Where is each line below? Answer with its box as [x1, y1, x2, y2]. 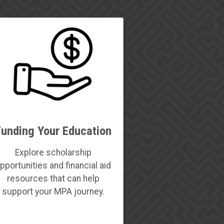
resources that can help [6, 173, 99, 183]
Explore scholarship [14, 147, 91, 157]
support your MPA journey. [1, 186, 104, 196]
